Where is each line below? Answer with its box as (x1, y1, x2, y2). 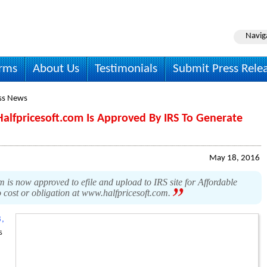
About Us (33, 63, 79, 75)
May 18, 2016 (209, 154, 260, 163)
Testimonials (95, 63, 157, 75)
